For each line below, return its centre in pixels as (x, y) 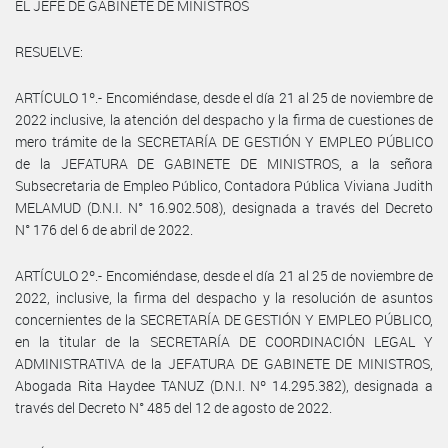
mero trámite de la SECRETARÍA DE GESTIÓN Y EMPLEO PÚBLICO (224, 141)
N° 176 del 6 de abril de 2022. (104, 229)
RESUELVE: (49, 51)
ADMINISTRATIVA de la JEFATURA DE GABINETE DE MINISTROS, (224, 363)
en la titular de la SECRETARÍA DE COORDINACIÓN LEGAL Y (224, 341)
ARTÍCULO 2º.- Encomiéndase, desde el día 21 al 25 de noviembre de (224, 275)
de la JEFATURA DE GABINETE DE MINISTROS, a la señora (224, 163)
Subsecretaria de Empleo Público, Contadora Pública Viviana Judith (224, 185)
